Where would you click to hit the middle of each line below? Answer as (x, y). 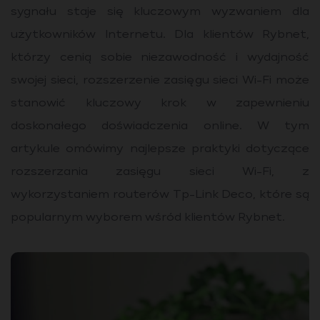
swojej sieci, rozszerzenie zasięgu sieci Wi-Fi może (160, 81)
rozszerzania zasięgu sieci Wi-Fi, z (160, 172)
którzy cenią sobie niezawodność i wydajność (160, 58)
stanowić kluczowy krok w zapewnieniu (160, 104)
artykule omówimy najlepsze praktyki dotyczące (160, 149)
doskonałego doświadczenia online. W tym (160, 126)
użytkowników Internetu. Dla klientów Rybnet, (160, 35)
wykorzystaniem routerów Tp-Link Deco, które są (160, 195)
